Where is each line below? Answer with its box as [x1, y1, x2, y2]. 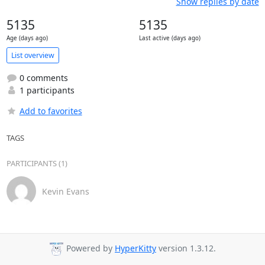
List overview [11, 50, 54, 60]
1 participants [17, 85, 75, 96]
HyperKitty [115, 243, 156, 254]
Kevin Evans [41, 185, 89, 197]
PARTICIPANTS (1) [6, 158, 67, 169]
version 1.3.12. [156, 243, 216, 254]
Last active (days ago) [138, 34, 201, 42]
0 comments [17, 72, 68, 83]
